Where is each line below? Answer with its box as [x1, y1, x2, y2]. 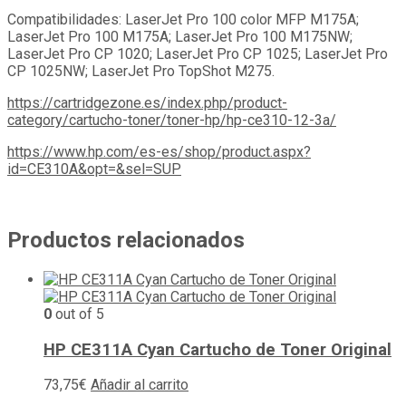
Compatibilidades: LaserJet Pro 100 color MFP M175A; [7, 11, 359, 28]
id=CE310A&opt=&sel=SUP [7, 160, 181, 178]
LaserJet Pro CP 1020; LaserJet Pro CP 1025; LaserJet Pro [7, 45, 388, 63]
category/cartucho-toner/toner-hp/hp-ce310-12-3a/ [7, 111, 336, 129]
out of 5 [52, 304, 104, 323]
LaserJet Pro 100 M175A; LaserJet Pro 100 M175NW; [7, 28, 353, 45]
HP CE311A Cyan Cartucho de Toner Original [43, 339, 391, 360]
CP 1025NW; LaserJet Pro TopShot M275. [7, 63, 275, 80]
